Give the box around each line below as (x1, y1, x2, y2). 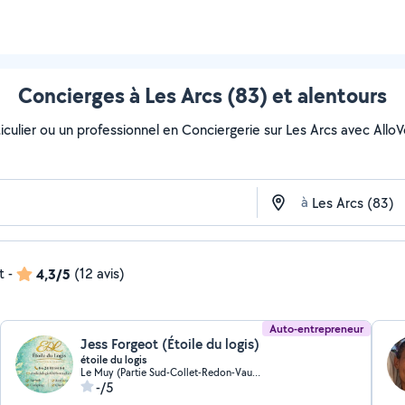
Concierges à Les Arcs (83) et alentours (18, 80, 387, 109)
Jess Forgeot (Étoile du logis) (80, 334, 260, 353)
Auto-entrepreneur (268, 321, 363, 336)
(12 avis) (74, 264, 125, 283)
